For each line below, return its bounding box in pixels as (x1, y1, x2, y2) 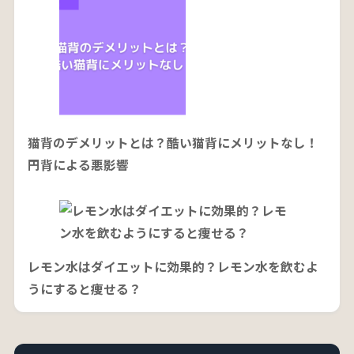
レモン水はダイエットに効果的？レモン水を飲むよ (27, 258, 318, 277)
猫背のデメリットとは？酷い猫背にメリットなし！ (27, 134, 318, 153)
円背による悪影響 (27, 156, 129, 175)
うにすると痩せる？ (27, 280, 141, 299)
